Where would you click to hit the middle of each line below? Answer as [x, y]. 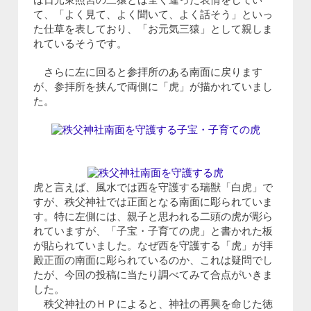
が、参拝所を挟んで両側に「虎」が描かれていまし [153, 87]
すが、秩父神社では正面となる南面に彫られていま [153, 203]
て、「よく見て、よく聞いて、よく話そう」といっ [153, 15]
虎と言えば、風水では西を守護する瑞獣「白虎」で [153, 189]
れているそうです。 [81, 44]
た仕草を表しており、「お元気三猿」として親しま [153, 30]
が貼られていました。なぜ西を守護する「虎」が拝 [153, 247]
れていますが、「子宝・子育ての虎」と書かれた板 [153, 233]
